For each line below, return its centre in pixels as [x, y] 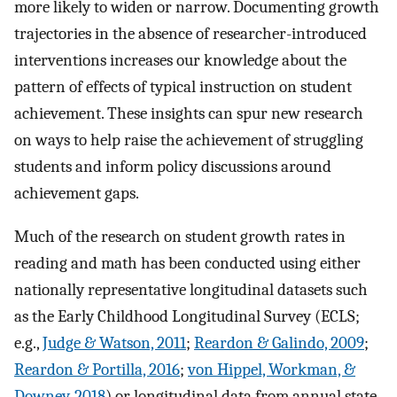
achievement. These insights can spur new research [189, 114]
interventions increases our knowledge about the [180, 61]
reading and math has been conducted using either [187, 263]
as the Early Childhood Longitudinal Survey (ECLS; [187, 316]
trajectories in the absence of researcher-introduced [191, 34]
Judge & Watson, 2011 [114, 343]
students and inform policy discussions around [173, 167]
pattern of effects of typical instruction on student [183, 87]
